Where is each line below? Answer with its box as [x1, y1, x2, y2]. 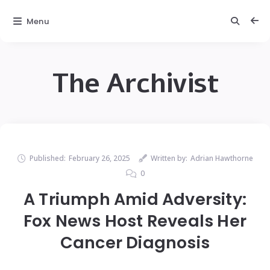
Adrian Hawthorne [190, 153, 253, 163]
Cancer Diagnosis [60, 231, 210, 254]
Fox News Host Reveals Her [23, 210, 246, 232]
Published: [29, 153, 66, 163]
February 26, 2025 [68, 153, 130, 163]
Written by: [150, 153, 187, 163]
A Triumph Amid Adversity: [23, 188, 246, 210]
